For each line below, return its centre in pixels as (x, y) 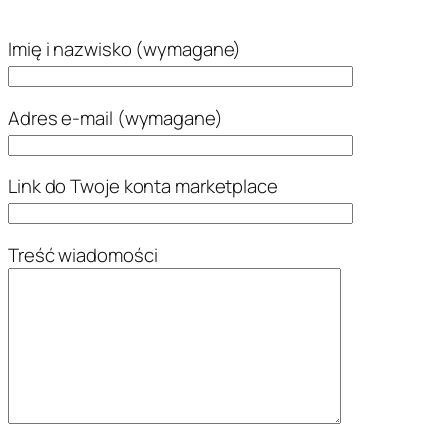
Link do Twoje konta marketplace (143, 186)
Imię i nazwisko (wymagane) (125, 49)
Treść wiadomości (83, 254)
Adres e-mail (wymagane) (115, 117)
